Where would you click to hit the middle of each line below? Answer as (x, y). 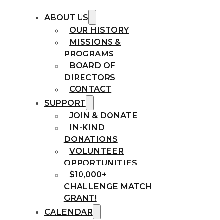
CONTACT (91, 89)
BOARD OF (93, 66)
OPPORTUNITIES (100, 163)
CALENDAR (68, 211)
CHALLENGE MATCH (108, 186)
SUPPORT (65, 102)
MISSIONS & (95, 42)
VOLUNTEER (97, 151)
